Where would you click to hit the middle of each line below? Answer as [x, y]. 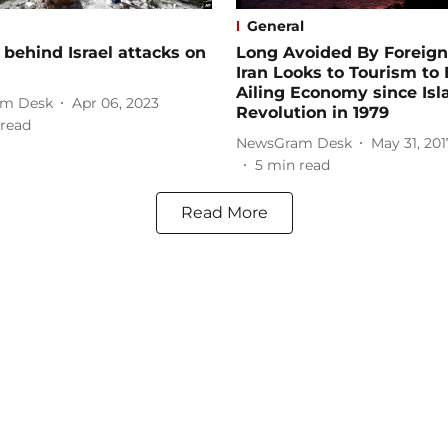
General [275, 26]
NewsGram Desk [294, 142]
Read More [224, 213]
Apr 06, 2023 [115, 102]
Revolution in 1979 [312, 113]
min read [298, 165]
